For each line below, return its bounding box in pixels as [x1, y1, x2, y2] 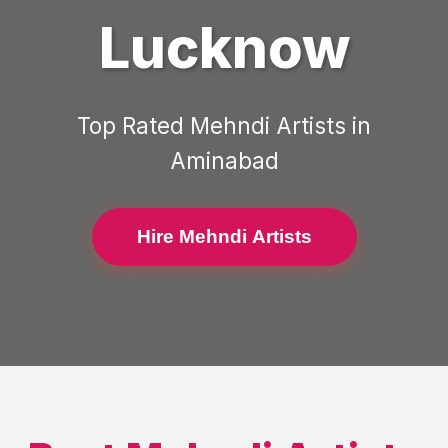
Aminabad [169, 147, 279, 174]
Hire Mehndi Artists [136, 226, 312, 247]
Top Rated [77, 112, 190, 139]
